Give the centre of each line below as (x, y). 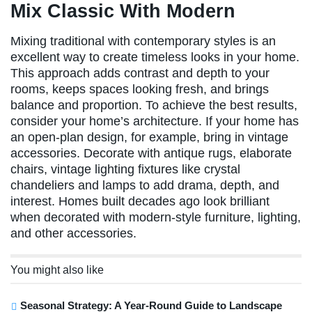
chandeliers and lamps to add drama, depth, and (145, 185)
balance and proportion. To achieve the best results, (154, 105)
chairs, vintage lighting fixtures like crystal (125, 169)
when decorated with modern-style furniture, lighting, (156, 217)
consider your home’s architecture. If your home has (155, 121)
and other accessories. (73, 233)
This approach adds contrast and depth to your (140, 73)
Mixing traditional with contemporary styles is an (143, 41)
